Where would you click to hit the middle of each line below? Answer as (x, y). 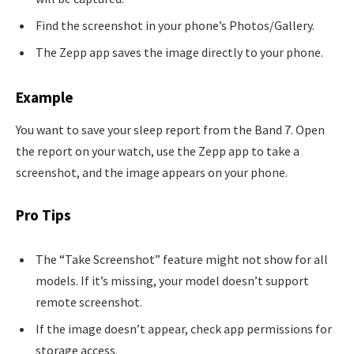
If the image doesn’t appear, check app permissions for (184, 328)
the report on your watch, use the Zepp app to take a (158, 151)
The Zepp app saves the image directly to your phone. (179, 53)
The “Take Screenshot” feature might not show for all (182, 259)
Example (45, 97)
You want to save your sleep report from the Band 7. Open (170, 130)
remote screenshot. (89, 301)
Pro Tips (43, 215)
